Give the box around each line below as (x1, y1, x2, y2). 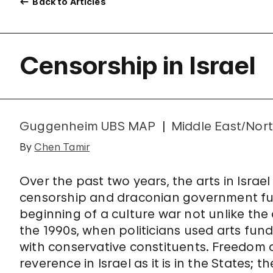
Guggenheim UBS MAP (19, 119, 156, 133)
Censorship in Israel (19, 51, 256, 80)
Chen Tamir (34, 141, 90, 153)
